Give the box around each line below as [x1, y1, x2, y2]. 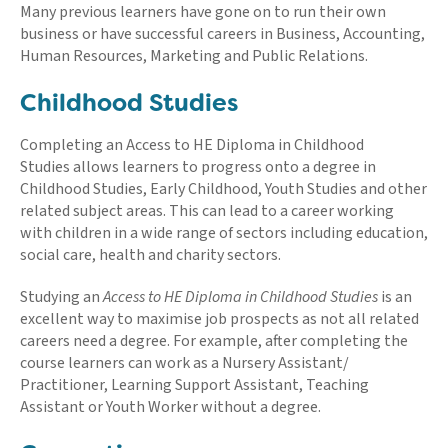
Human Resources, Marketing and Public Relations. [20, 44, 368, 67]
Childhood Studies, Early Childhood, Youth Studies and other [20, 177, 427, 200]
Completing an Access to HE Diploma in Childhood [20, 133, 364, 156]
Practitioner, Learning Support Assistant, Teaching [20, 373, 369, 396]
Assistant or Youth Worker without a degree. [20, 395, 321, 418]
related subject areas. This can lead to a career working [20, 199, 394, 222]
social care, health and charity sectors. [20, 243, 281, 266]
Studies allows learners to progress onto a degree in [20, 155, 376, 178]
